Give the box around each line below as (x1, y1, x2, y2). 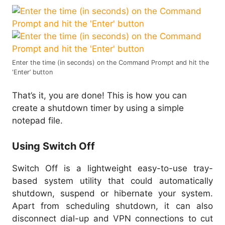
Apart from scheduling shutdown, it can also (12, 200, 213, 211)
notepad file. (12, 116, 63, 126)
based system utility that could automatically (12, 175, 213, 186)
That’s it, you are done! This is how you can (12, 90, 187, 101)
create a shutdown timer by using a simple (12, 103, 184, 114)
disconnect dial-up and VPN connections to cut (12, 213, 213, 223)
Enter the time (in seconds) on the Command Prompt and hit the (12, 58, 209, 66)
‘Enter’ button (12, 68, 53, 76)
